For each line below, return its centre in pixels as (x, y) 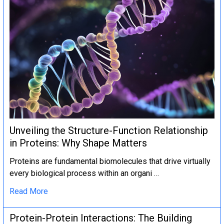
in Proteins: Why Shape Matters (78, 143)
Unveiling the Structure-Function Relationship (109, 131)
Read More (29, 191)
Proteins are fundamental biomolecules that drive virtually (110, 161)
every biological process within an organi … (84, 173)
